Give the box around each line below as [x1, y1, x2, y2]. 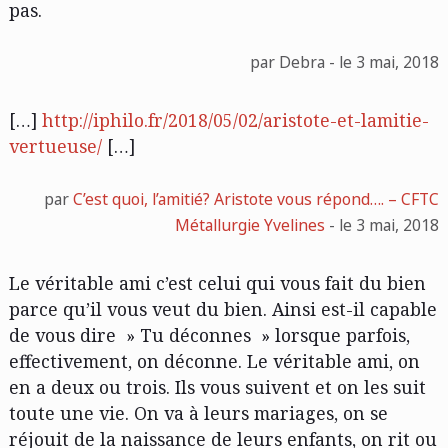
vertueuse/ [8, 134, 102, 159]
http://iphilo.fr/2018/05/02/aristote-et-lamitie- [41, 108, 429, 133]
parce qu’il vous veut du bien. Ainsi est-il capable [8, 296, 437, 321]
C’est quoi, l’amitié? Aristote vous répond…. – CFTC [73, 187, 440, 210]
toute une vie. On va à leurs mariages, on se [8, 400, 388, 425]
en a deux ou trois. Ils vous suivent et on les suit [8, 374, 426, 399]
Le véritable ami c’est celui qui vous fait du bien [8, 270, 426, 295]
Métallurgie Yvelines [175, 213, 326, 236]
